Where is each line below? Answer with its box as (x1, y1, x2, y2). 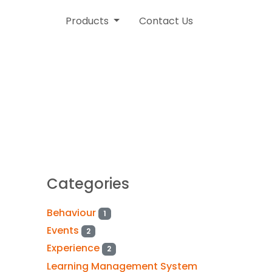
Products (66, 14, 112, 28)
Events (47, 223, 81, 238)
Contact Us (139, 14, 193, 28)
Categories (47, 174, 129, 194)
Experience (47, 241, 102, 256)
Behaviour (47, 206, 98, 220)
